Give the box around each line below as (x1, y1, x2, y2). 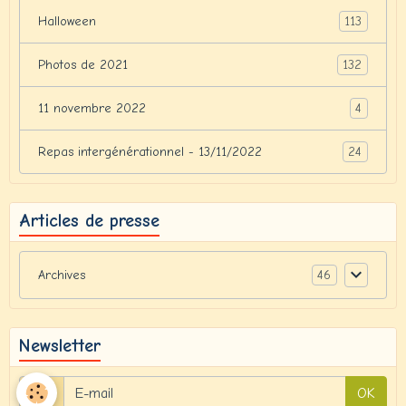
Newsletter (19, 335, 101, 357)
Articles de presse (19, 210, 159, 232)
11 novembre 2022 (38, 101, 146, 117)
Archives (38, 267, 85, 284)
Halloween (38, 14, 96, 30)
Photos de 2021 (38, 57, 128, 73)
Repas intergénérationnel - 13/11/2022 (38, 144, 262, 160)
